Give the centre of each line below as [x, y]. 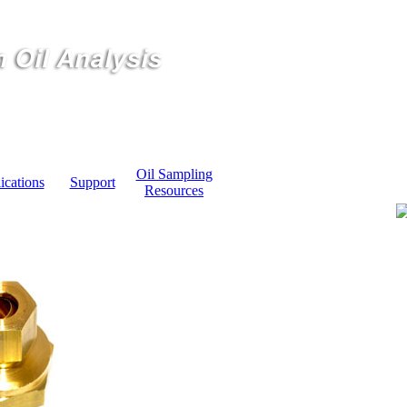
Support [92, 182]
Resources [174, 190]
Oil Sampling [174, 174]
